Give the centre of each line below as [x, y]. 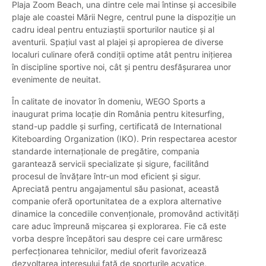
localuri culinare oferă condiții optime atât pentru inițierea [122, 55]
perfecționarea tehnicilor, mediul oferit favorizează [109, 251]
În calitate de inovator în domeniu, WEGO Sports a [109, 102]
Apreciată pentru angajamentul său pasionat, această [115, 189]
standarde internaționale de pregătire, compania [106, 151]
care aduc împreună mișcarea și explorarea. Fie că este [119, 226]
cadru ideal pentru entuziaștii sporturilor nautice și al [113, 30]
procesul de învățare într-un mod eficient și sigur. [106, 176]
